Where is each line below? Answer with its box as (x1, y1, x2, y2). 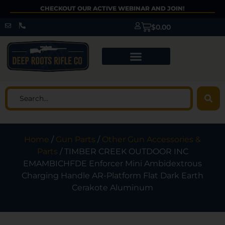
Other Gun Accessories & (102, 135, 201, 145)
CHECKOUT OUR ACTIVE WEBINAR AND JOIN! (40, 5, 185, 12)
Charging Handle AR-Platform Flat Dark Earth (22, 171, 203, 181)
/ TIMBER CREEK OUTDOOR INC (57, 147, 188, 157)
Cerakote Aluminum (72, 183, 153, 193)
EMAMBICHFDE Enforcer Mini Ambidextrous (23, 159, 202, 169)
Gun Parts (56, 135, 95, 145)
